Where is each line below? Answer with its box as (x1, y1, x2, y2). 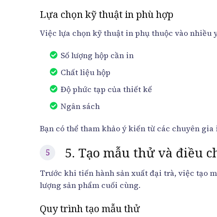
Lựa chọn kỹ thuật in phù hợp (40, 8, 173, 21)
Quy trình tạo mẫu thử (40, 202, 140, 216)
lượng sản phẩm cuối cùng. (40, 179, 140, 190)
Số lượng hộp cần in (60, 50, 134, 61)
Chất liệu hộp (60, 67, 110, 78)
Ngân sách (60, 101, 100, 112)
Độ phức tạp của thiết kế (60, 84, 152, 95)
